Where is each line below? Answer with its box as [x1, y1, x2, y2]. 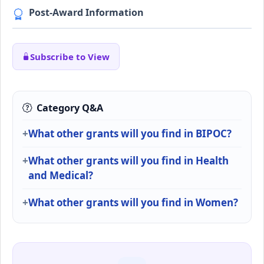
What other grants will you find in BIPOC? [28, 127, 232, 141]
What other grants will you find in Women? [28, 196, 238, 210]
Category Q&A [37, 101, 103, 115]
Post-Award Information [29, 6, 144, 19]
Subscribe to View [30, 50, 110, 62]
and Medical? [28, 169, 93, 183]
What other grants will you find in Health [28, 154, 229, 168]
